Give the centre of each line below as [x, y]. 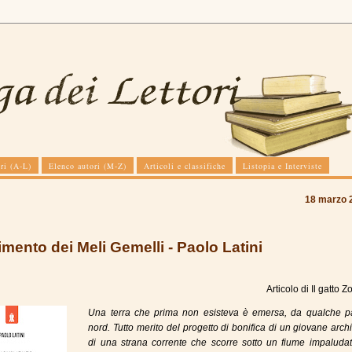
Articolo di [289, 289]
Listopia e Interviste [282, 166]
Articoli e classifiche [185, 166]
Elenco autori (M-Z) [88, 166]
